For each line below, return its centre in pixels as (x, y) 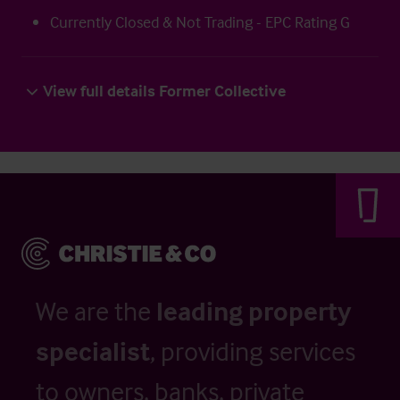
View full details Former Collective (164, 91)
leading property (254, 311)
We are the (96, 311)
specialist (93, 351)
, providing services (253, 351)
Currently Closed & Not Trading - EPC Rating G (200, 22)
